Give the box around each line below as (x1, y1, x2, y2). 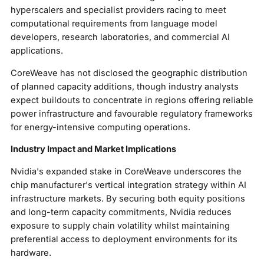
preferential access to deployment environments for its (10, 234, 237, 245)
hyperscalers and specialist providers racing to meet (10, 5, 226, 16)
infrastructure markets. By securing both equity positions (10, 193, 245, 204)
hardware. (10, 247, 51, 259)
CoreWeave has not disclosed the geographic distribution (10, 67, 247, 78)
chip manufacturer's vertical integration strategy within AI (10, 180, 246, 191)
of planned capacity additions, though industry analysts (10, 81, 239, 92)
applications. (10, 45, 63, 57)
